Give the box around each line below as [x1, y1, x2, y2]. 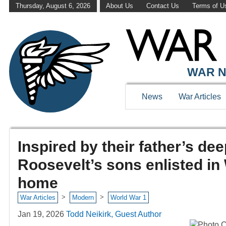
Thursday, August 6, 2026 [15, 2, 90, 10]
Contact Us [146, 2, 179, 10]
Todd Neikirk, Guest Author [66, 209, 161, 218]
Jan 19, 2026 [18, 209, 64, 218]
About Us [106, 2, 134, 10]
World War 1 [110, 194, 146, 202]
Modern [72, 194, 94, 202]
